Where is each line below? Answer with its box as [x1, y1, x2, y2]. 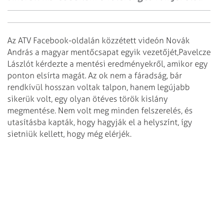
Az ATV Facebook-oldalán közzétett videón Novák [7, 36, 190, 46]
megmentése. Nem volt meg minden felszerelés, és [7, 106, 193, 116]
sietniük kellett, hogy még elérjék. [7, 129, 131, 139]
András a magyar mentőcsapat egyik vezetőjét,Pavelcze [7, 47, 211, 57]
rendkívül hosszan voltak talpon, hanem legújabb [7, 82, 190, 92]
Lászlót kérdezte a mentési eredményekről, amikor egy [7, 59, 208, 69]
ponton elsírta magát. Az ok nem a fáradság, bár [7, 71, 182, 81]
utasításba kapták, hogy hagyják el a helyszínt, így [7, 117, 192, 127]
